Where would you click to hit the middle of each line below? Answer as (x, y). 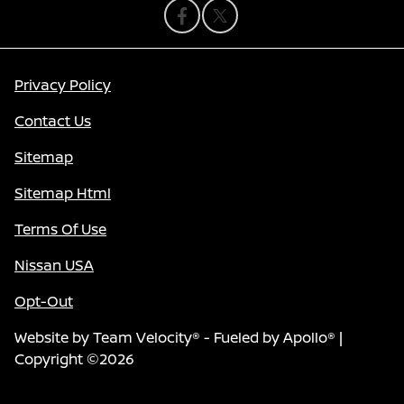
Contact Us (53, 120)
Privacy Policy (63, 84)
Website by (54, 337)
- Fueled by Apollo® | (271, 337)
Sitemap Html (63, 193)
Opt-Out (44, 301)
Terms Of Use (60, 229)
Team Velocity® (147, 337)
